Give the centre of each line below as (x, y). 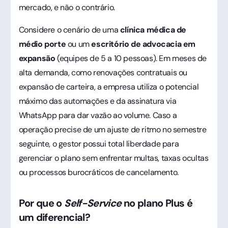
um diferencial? (54, 217)
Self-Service (93, 203)
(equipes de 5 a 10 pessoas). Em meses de (131, 58)
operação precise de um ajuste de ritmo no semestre (112, 129)
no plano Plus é (157, 203)
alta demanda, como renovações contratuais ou (103, 72)
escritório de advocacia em (143, 44)
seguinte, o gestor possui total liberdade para (99, 144)
